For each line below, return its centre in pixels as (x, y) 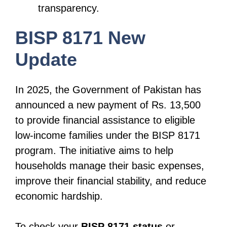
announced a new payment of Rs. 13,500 (108, 105)
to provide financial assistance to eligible (105, 120)
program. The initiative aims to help (94, 150)
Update (46, 60)
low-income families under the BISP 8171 (108, 135)
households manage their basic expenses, (110, 165)
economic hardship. (59, 196)
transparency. (69, 8)
